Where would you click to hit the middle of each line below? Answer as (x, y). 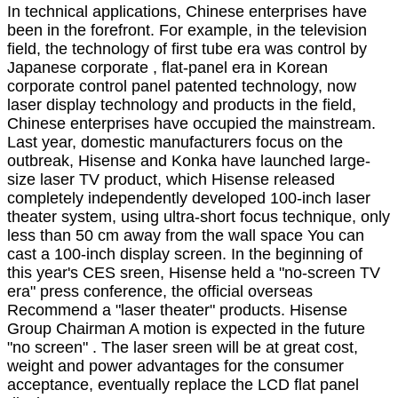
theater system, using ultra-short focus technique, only (199, 217)
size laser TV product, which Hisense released (171, 179)
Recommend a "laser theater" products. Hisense (177, 310)
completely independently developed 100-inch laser (189, 198)
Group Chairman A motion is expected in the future (186, 329)
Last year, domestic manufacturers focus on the (175, 142)
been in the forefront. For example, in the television (187, 30)
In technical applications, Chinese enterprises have (187, 12)
